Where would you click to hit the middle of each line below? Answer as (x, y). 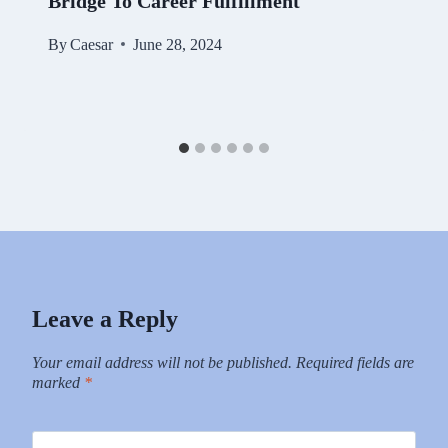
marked (58, 382)
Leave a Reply (105, 318)
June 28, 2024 (178, 44)
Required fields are (355, 362)
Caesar (92, 44)
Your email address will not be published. (162, 362)
